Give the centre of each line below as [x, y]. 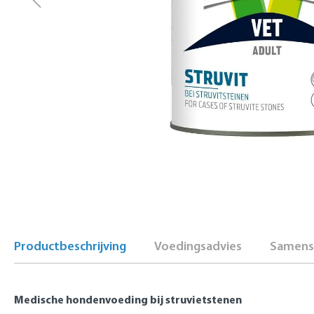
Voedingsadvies [198, 246]
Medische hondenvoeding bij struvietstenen [128, 299]
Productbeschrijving [70, 246]
